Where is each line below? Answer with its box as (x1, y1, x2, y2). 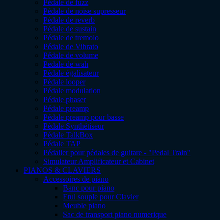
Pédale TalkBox (43, 130, 93, 139)
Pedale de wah (43, 59, 88, 68)
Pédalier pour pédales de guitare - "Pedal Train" (43, 148, 191, 157)
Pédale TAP (43, 139, 81, 148)
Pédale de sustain (43, 24, 96, 33)
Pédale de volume (43, 51, 98, 59)
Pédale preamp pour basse (43, 112, 124, 121)
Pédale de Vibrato (43, 42, 98, 51)
